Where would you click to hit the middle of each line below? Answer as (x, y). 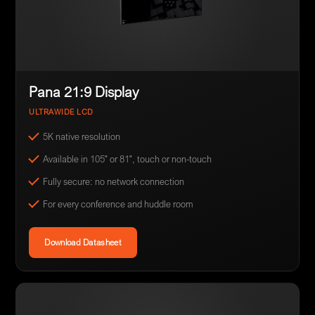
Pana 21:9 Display (84, 91)
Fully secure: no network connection (114, 181)
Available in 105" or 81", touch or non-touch (128, 159)
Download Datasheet (83, 242)
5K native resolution (82, 136)
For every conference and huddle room (118, 204)
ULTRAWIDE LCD (61, 111)
